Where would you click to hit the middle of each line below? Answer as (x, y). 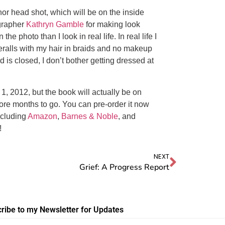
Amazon (42, 116)
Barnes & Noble (90, 116)
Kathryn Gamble (55, 25)
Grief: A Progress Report (124, 167)
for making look (112, 25)
